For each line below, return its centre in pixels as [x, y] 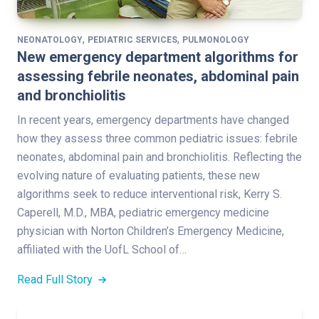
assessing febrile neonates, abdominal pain [158, 76]
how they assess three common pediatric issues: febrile [157, 138]
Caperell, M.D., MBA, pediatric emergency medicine [143, 212]
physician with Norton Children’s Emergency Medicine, [151, 231]
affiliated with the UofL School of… [102, 249]
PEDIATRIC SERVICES [132, 40]
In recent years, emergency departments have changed [153, 120]
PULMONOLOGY [216, 40]
